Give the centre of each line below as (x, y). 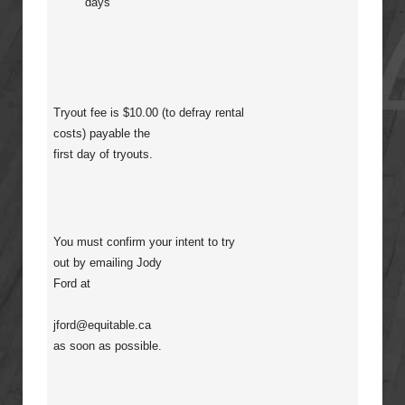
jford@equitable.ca (102, 325)
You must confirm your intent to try (144, 242)
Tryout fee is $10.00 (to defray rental (149, 113)
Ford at (72, 283)
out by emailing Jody (108, 263)
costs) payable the (102, 133)
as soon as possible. (108, 346)
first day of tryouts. (103, 154)
